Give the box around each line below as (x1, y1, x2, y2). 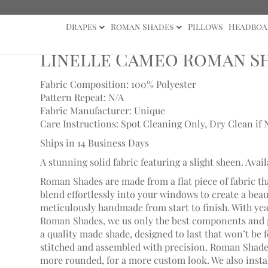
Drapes (65, 21, 96, 32)
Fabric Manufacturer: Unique (39, 104, 165, 117)
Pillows (187, 21, 223, 32)
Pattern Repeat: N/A (39, 91, 124, 103)
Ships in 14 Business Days (39, 136, 149, 149)
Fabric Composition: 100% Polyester (39, 78, 196, 90)
